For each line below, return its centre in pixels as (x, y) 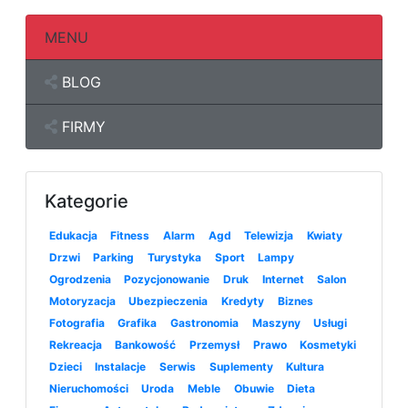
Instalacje (121, 367)
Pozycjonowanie (167, 280)
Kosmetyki (328, 345)
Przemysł (214, 345)
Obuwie (254, 389)
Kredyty (242, 301)
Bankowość (146, 345)
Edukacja (73, 236)
